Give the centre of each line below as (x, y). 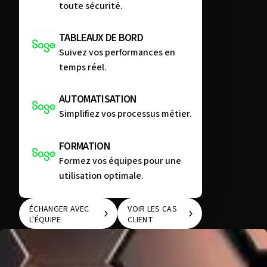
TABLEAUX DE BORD (101, 38)
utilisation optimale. (101, 176)
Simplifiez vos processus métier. (125, 114)
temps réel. (83, 68)
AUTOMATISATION (98, 100)
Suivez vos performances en (117, 53)
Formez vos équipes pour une (120, 161)
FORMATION (85, 147)
